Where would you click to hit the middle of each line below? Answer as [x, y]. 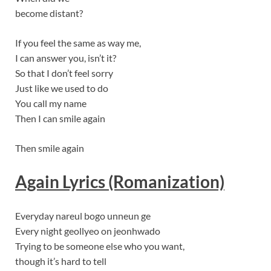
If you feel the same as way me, [78, 43]
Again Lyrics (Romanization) [120, 182]
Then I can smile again [60, 119]
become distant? [49, 13]
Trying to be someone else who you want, [100, 246]
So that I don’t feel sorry [64, 73]
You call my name [51, 103]
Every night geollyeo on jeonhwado [88, 230]
